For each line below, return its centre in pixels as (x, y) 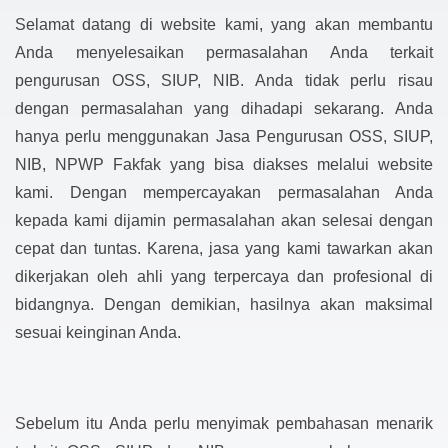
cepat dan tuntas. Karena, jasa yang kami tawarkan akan (224, 249)
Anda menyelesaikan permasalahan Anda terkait (224, 53)
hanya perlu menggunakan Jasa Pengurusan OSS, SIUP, (224, 137)
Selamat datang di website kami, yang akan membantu (224, 25)
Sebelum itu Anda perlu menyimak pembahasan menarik (224, 424)
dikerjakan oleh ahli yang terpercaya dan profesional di (224, 277)
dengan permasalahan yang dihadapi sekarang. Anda (224, 109)
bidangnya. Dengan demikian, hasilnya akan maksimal (224, 305)
